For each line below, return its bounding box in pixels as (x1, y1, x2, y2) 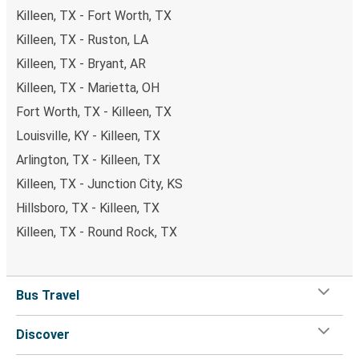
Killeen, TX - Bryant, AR (16, 55, 146, 71)
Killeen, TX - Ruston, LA (16, 31, 148, 47)
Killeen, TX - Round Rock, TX (16, 224, 177, 240)
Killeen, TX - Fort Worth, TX (16, 7, 171, 23)
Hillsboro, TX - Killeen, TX (16, 200, 159, 216)
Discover (16, 326, 70, 342)
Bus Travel (16, 287, 79, 303)
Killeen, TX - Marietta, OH (16, 79, 159, 95)
